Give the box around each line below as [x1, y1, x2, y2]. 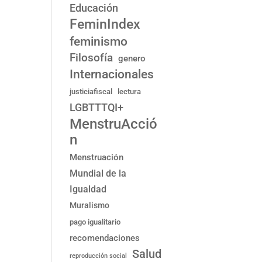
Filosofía [70, 51, 113, 64]
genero [118, 53, 146, 64]
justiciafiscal [70, 87, 113, 96]
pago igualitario [70, 218, 121, 226]
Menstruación [70, 152, 124, 163]
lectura [118, 87, 142, 96]
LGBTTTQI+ [70, 101, 124, 113]
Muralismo [70, 201, 110, 210]
